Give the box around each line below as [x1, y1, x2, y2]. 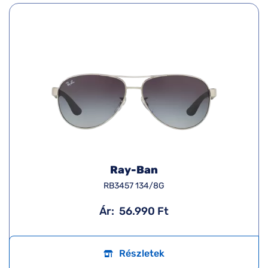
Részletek [119, 248, 165, 259]
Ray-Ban [110, 163, 158, 176]
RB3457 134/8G [103, 181, 165, 191]
